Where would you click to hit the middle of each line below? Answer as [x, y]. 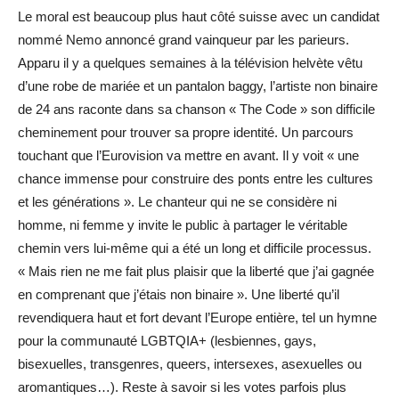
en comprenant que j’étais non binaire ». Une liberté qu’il [179, 295]
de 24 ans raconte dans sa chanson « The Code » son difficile [196, 110]
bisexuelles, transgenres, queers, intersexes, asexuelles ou [190, 364]
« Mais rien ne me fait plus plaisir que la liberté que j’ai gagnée [196, 272]
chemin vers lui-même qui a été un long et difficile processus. [195, 248]
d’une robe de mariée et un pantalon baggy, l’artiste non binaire [198, 86]
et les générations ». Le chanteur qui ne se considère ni [177, 202]
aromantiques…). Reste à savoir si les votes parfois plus [182, 387]
